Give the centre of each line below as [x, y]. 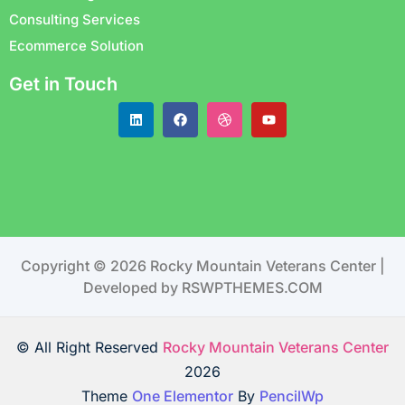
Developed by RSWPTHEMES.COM [202, 287]
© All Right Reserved [89, 347]
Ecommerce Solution [76, 45]
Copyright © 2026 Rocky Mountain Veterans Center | [202, 265]
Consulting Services [75, 19]
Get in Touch [63, 84]
